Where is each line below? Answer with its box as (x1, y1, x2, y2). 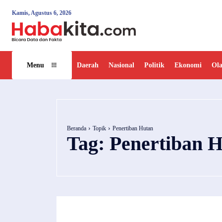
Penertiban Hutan (112, 125, 153, 132)
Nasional (109, 61, 134, 69)
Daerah (77, 61, 99, 69)
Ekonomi (174, 61, 202, 69)
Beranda (67, 125, 86, 132)
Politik (144, 61, 165, 69)
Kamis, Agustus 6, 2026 (12, 9, 71, 16)
